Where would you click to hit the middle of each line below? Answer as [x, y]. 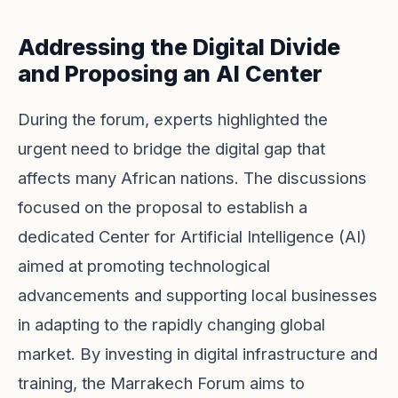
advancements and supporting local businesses [198, 295]
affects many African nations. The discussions [192, 178]
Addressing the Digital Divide [179, 47]
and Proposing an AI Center [170, 74]
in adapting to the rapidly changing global [171, 324]
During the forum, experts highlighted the [173, 119]
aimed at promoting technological [144, 266]
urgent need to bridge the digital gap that [171, 148]
